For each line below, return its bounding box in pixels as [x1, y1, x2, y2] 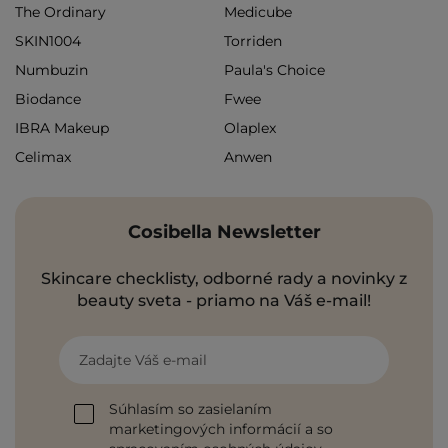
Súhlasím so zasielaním [109, 400, 272, 419]
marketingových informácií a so [109, 420, 333, 439]
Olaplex [224, 119, 276, 138]
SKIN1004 [15, 32, 81, 51]
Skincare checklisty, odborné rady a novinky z [41, 269, 407, 289]
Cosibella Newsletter [127, 221, 321, 244]
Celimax [15, 148, 71, 167]
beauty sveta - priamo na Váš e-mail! [77, 291, 371, 311]
